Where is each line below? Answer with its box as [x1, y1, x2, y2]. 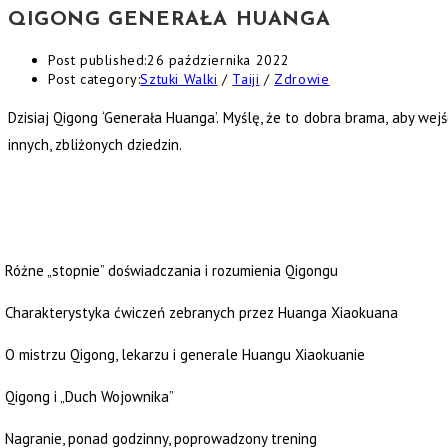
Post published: [48, 51, 147, 70]
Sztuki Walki [140, 70, 218, 89]
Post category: [48, 70, 141, 89]
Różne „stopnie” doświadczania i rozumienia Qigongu [5, 261, 338, 281]
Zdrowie [274, 70, 330, 89]
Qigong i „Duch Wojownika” [5, 387, 174, 407]
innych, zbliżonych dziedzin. [8, 135, 185, 155]
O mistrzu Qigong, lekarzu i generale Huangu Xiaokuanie [5, 345, 365, 365]
